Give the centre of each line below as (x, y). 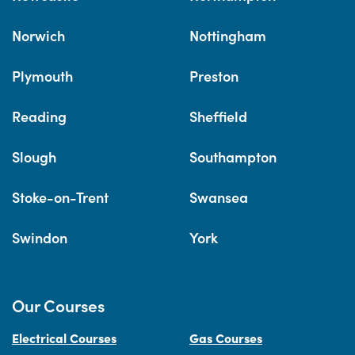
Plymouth (42, 76)
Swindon (40, 238)
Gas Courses (226, 338)
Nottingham (228, 36)
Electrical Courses (64, 338)
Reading (39, 116)
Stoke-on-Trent (60, 197)
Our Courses (58, 305)
